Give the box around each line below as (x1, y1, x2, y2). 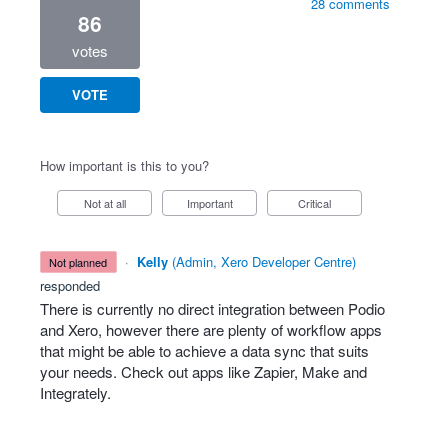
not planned (57, 254, 108, 270)
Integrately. (40, 382, 111, 403)
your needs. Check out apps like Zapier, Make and (40, 361, 367, 382)
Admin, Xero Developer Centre (175, 252, 352, 271)
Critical (306, 195, 331, 211)
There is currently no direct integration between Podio (40, 298, 385, 319)
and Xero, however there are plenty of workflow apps (40, 319, 382, 340)
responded (40, 276, 100, 295)
